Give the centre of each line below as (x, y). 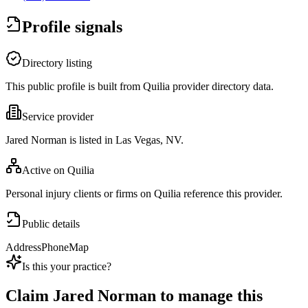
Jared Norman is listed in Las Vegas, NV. (95, 140)
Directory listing (57, 63)
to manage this (209, 296)
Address (23, 247)
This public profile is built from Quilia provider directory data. (140, 87)
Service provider (58, 117)
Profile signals (72, 27)
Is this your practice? (67, 267)
